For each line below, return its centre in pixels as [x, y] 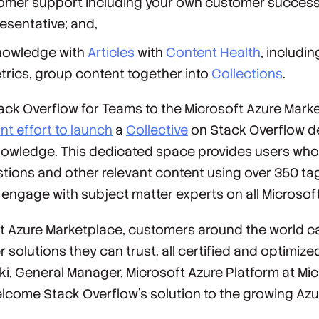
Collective [157, 130]
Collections [247, 73]
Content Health [214, 52]
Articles [111, 52]
